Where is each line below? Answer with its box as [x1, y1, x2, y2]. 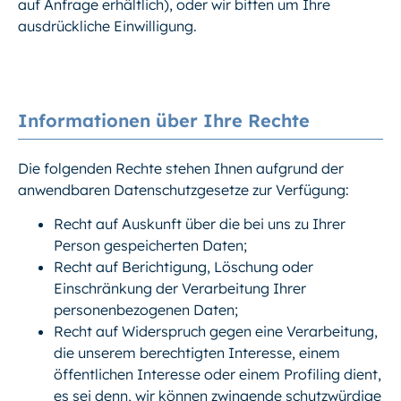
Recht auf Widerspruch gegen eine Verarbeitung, [54, 322, 378, 341]
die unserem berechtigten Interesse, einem [54, 344, 340, 363]
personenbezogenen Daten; [54, 301, 238, 320]
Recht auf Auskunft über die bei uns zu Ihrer [54, 215, 346, 234]
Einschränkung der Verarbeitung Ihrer [54, 279, 306, 298]
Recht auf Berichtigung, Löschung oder [54, 258, 313, 277]
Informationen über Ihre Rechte [18, 108, 310, 132]
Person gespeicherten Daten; [54, 236, 247, 255]
